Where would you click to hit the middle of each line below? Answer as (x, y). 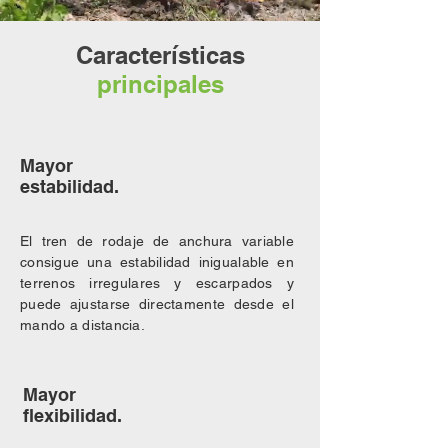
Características (160, 55)
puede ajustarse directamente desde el (157, 304)
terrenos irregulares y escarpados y (157, 283)
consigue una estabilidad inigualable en (157, 262)
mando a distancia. (83, 325)
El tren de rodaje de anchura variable (157, 241)
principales (160, 84)
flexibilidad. (72, 415)
